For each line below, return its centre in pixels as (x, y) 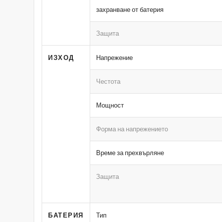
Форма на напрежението (132, 129)
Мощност (110, 105)
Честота (109, 81)
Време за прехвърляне (130, 152)
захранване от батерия (130, 9)
